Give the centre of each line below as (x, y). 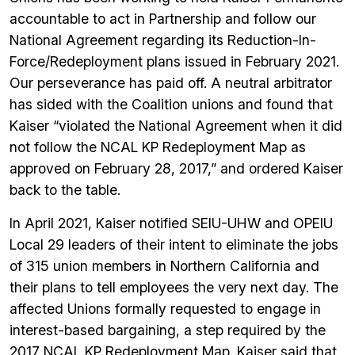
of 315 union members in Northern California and (164, 266)
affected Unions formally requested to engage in (165, 309)
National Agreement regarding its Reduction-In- (163, 40)
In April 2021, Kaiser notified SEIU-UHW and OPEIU (171, 223)
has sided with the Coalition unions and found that (171, 104)
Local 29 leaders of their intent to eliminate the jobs (174, 244)
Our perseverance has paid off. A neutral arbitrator (171, 83)
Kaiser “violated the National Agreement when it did (176, 126)
